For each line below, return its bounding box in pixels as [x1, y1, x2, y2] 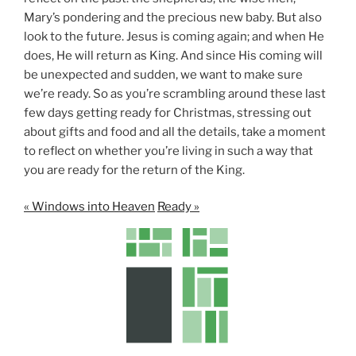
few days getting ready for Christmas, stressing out [24, 105, 311, 120]
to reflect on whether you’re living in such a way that [24, 143, 313, 158]
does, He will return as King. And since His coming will [24, 48, 323, 63]
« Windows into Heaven [24, 199, 155, 215]
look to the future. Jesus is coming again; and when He [24, 29, 324, 44]
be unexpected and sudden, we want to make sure [24, 67, 303, 82]
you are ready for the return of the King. [24, 162, 245, 177]
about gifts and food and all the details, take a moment [24, 124, 326, 139]
